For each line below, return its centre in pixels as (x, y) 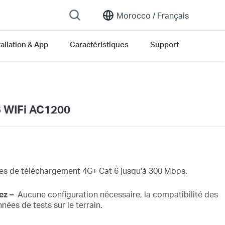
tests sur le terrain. (68, 204)
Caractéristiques (99, 44)
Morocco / (136, 15)
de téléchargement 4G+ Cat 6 (65, 170)
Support (164, 44)
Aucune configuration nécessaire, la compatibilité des (118, 194)
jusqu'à (134, 170)
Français (172, 15)
